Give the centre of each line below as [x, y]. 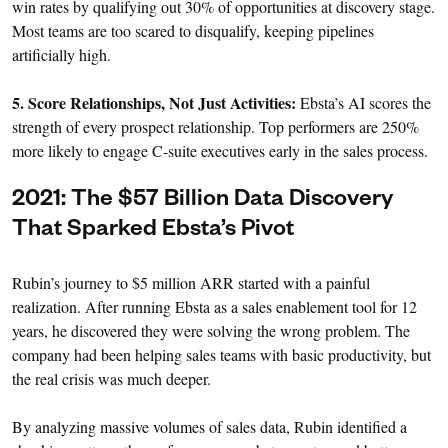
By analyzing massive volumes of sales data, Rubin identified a [209, 427]
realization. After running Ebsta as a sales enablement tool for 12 [214, 307]
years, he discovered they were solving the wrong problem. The [211, 331]
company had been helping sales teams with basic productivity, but [221, 355]
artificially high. [61, 55]
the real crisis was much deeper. [111, 379]
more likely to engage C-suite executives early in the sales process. [220, 151]
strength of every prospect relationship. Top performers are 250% [215, 127]
